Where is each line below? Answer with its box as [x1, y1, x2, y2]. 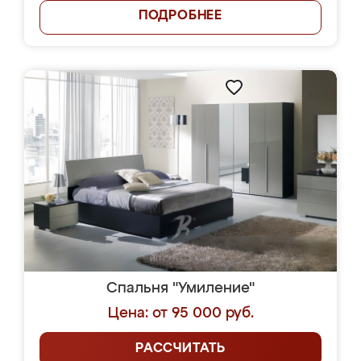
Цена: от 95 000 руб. [107, 306, 254, 321]
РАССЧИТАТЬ [135, 342, 226, 355]
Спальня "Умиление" [106, 281, 255, 296]
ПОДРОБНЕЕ [138, 10, 223, 23]
